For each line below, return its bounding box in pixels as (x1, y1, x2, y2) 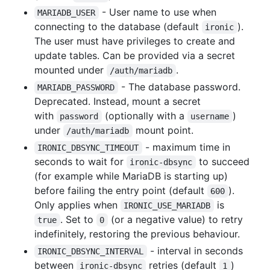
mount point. (132, 124, 193, 136)
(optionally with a (101, 109, 187, 122)
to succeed (195, 155, 253, 168)
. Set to (60, 213, 96, 225)
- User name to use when (98, 5, 219, 18)
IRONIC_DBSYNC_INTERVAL (37, 246, 144, 256)
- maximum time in (142, 140, 233, 153)
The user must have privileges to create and (34, 34, 235, 47)
